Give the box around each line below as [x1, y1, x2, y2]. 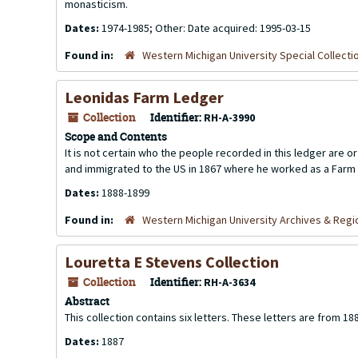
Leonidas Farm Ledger [65, 87, 224, 107]
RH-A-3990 [204, 110, 255, 125]
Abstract [65, 293, 109, 308]
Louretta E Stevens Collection [65, 252, 279, 272]
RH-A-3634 [204, 275, 255, 289]
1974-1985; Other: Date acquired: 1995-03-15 [101, 21, 311, 35]
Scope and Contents [65, 129, 167, 144]
